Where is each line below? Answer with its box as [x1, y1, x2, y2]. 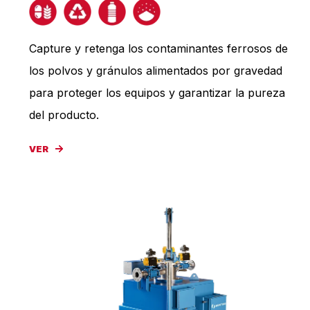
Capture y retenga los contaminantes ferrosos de [29, 42, 288, 55]
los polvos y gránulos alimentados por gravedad [29, 64, 282, 77]
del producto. [29, 108, 99, 122]
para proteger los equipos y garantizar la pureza [29, 86, 285, 100]
